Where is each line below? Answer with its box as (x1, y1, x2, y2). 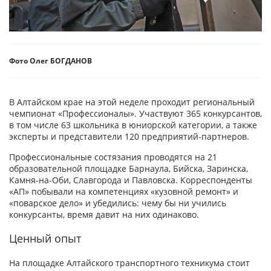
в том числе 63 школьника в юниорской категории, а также (9, 119, 257, 131)
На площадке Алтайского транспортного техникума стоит (9, 256, 250, 269)
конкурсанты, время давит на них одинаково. (9, 208, 199, 220)
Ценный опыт (9, 230, 81, 246)
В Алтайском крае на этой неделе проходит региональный (9, 96, 255, 108)
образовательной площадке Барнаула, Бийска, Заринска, (9, 162, 248, 174)
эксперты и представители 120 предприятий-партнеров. (9, 130, 249, 142)
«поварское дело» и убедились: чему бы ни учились (9, 197, 226, 209)
